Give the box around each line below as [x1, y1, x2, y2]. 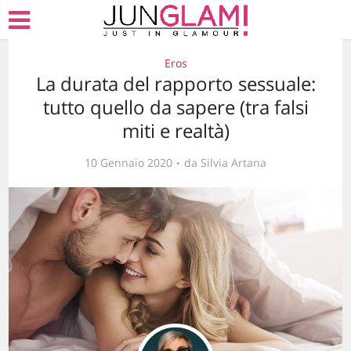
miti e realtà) [121, 118, 230, 143]
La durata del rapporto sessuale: [35, 71, 316, 96]
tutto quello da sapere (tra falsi [42, 94, 309, 120]
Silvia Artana [201, 155, 266, 170]
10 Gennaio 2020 [85, 155, 172, 170]
